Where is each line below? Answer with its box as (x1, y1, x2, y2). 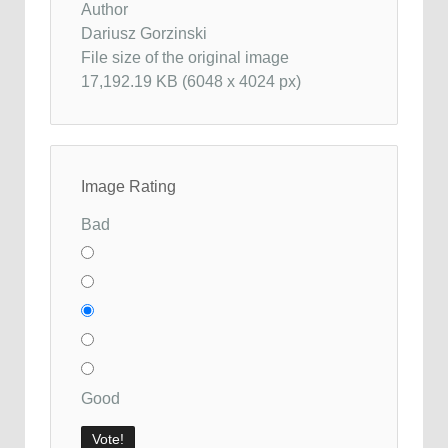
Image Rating (81, 177, 176, 195)
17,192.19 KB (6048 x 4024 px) (81, 72, 301, 90)
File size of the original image (81, 48, 289, 66)
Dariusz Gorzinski (81, 24, 207, 42)
